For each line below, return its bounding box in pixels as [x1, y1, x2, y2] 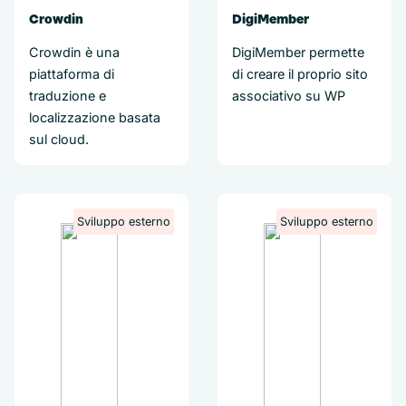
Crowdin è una [29, 44, 120, 60]
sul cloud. [29, 131, 89, 147]
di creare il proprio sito [232, 66, 368, 82]
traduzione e [29, 88, 106, 103]
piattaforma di [29, 66, 114, 82]
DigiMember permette [232, 44, 364, 60]
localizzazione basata [29, 110, 160, 125]
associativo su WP [232, 88, 345, 103]
